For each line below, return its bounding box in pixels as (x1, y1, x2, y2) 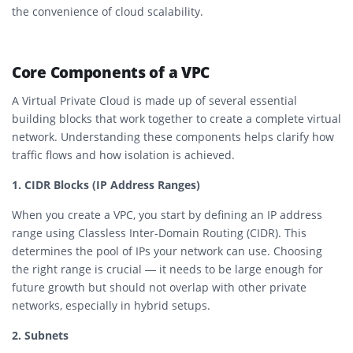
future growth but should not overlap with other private (12, 279, 307, 295)
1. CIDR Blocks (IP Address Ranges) (12, 176, 200, 192)
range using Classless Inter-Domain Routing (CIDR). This (12, 225, 307, 240)
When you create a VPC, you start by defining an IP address (12, 206, 322, 222)
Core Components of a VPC (12, 61, 210, 83)
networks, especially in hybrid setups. (12, 297, 210, 313)
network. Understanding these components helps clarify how (12, 128, 334, 144)
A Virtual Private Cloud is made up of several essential (12, 92, 297, 108)
